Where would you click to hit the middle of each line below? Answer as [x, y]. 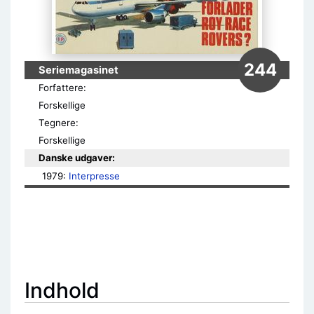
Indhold [62, 290]
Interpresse [95, 176]
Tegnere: [59, 123]
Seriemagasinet [78, 70]
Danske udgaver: [77, 158]
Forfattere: [62, 88]
